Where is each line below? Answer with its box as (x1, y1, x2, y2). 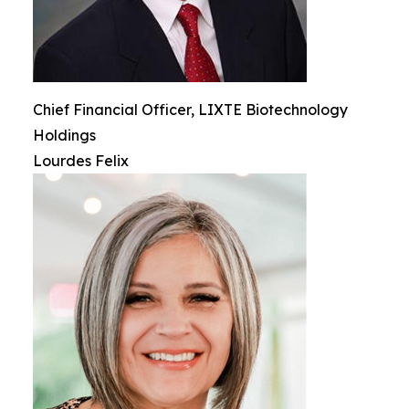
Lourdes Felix (33, 152, 129, 170)
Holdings (33, 126, 96, 144)
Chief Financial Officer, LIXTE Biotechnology (33, 100, 348, 119)
